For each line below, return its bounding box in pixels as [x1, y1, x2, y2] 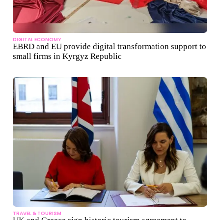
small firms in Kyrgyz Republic [13, 52, 122, 61]
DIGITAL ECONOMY [13, 36, 61, 44]
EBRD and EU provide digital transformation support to [13, 42, 206, 52]
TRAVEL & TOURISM [13, 210, 61, 218]
